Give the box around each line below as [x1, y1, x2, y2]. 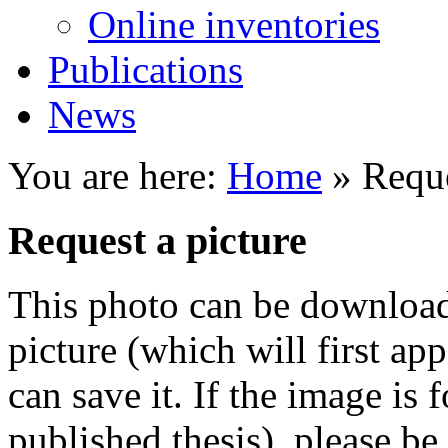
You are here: [8, 154, 227, 197]
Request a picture [8, 217, 307, 263]
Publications [48, 48, 243, 91]
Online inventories [88, 3, 380, 46]
